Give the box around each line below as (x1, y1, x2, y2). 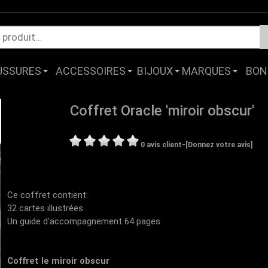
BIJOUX (137, 65, 173, 77)
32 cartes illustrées (7, 203, 84, 214)
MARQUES (182, 65, 232, 77)
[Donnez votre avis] (185, 141, 253, 149)
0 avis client (141, 141, 182, 149)
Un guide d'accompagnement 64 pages (7, 216, 161, 227)
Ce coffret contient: (7, 190, 89, 200)
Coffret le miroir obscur (7, 255, 110, 266)
